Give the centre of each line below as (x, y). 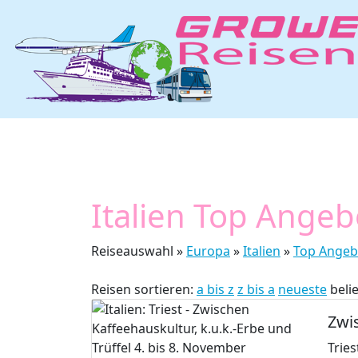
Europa (208, 251)
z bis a (256, 289)
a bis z (215, 289)
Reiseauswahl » (139, 251)
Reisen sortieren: (144, 289)
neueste (302, 289)
